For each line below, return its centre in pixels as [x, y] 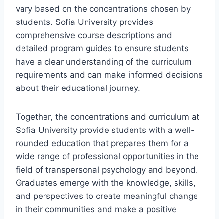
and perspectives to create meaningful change [107, 196]
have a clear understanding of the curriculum [104, 61]
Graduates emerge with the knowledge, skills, [106, 183]
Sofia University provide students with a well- [105, 130]
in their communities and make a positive [96, 209]
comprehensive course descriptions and [94, 35]
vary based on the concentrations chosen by [103, 9]
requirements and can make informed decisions [109, 75]
